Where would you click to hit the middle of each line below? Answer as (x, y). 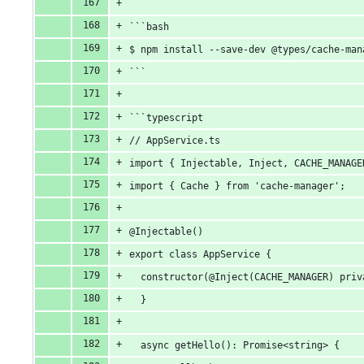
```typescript (166, 118)
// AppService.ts (175, 141)
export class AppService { (200, 255)
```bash (149, 27)
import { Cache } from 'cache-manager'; (237, 186)
